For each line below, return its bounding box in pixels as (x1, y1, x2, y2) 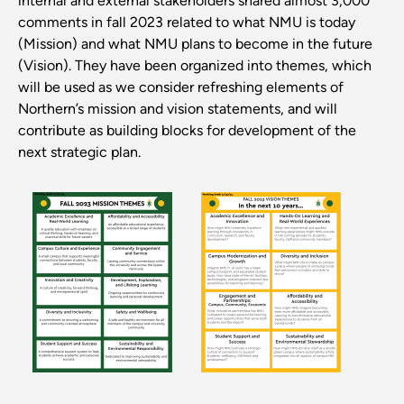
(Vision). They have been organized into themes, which (18, 56, 372, 74)
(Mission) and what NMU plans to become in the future (18, 34, 372, 52)
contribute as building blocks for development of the (18, 121, 356, 139)
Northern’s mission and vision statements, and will (18, 99, 337, 117)
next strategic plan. (18, 142, 141, 161)
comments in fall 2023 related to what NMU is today (18, 13, 355, 31)
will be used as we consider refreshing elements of (18, 78, 344, 96)
